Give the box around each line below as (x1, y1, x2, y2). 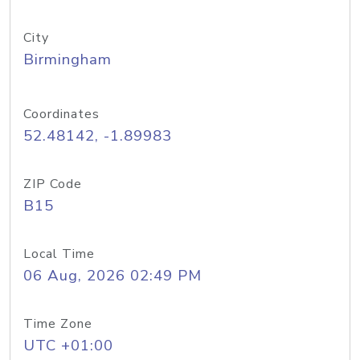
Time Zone (23, 315, 92, 333)
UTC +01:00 (23, 335, 113, 356)
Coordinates (23, 105, 100, 123)
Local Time (23, 245, 95, 263)
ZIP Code (23, 175, 82, 193)
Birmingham (23, 49, 112, 70)
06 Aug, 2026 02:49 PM (23, 265, 202, 286)
